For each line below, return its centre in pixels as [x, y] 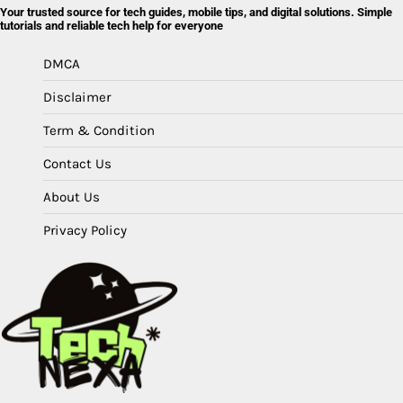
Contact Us [77, 164]
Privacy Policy [85, 231]
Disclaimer [77, 98]
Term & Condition [99, 131]
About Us [72, 197]
